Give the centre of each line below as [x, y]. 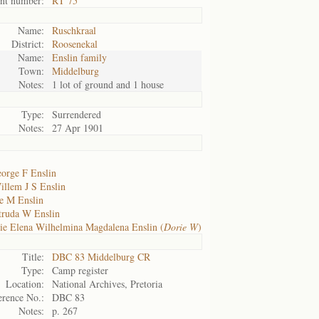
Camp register [80, 270]
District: [28, 44]
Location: [25, 284]
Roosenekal [75, 44]
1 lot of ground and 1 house [108, 84]
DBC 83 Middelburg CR [101, 257]
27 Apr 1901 [78, 128]
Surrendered [77, 114]
